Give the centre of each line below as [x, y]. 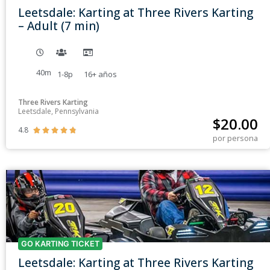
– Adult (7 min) [59, 26]
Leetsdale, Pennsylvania [58, 111]
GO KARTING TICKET [60, 244]
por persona [235, 138]
